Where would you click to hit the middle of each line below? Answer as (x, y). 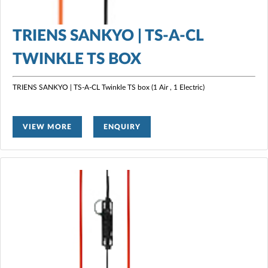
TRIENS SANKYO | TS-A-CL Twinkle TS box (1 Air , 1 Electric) (109, 87)
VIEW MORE (47, 127)
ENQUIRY (122, 127)
